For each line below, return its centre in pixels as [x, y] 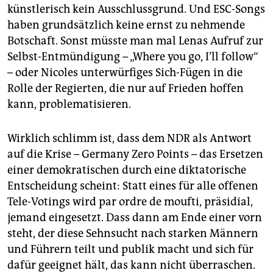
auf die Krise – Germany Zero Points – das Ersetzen [135, 154]
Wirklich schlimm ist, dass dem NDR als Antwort [129, 139]
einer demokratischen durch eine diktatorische [127, 170]
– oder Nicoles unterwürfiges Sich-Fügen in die [125, 73]
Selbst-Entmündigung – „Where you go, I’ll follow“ [133, 57]
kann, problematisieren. [69, 105]
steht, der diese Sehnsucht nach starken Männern [133, 234]
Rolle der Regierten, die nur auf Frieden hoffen [126, 89]
